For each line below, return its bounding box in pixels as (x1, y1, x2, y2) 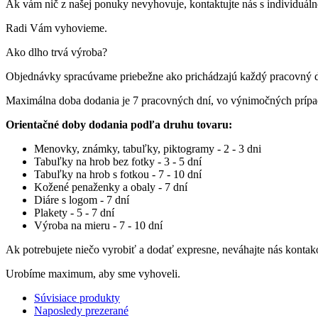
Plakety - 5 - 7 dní (34, 207, 114, 219)
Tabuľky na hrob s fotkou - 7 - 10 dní (34, 168, 202, 181)
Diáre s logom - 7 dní (34, 194, 129, 207)
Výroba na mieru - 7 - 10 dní (34, 219, 163, 232)
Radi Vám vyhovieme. (6, 22, 107, 35)
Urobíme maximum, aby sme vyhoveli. (6, 268, 180, 280)
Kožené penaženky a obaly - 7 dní (34, 181, 187, 194)
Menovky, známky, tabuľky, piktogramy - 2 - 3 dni (34, 143, 261, 155)
